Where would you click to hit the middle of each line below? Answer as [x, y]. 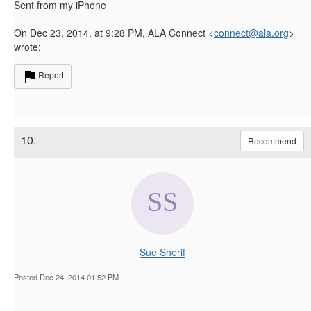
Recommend [272, 140]
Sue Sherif [162, 252]
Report [51, 74]
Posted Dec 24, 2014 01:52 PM [66, 277]
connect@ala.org [251, 32]
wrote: [27, 46]
